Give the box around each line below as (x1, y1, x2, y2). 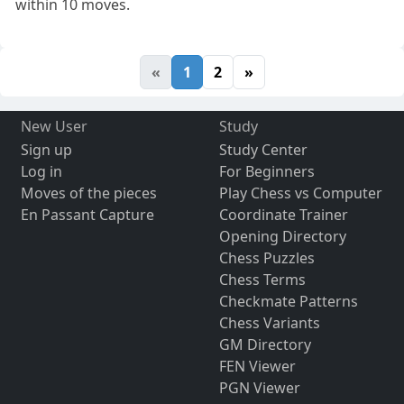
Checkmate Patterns (218, 290, 358, 311)
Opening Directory (218, 225, 346, 246)
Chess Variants (218, 312, 320, 333)
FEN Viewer (218, 355, 296, 376)
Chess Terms (218, 269, 306, 289)
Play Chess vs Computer (218, 182, 382, 203)
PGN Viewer (218, 377, 300, 398)
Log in (20, 161, 62, 181)
